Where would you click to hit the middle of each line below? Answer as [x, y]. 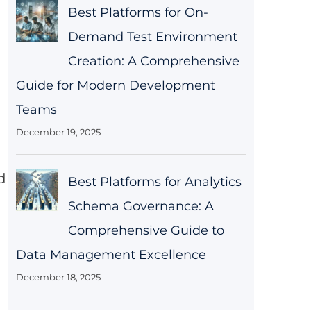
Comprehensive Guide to [146, 231]
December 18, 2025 [58, 277]
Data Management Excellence [111, 255]
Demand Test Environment [152, 37]
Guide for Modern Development [115, 86]
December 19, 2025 [58, 132]
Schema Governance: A [141, 207]
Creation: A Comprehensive [153, 61]
